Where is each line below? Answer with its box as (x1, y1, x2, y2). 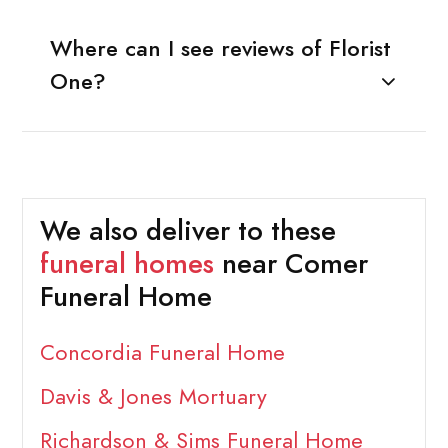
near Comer (213, 245, 368, 284)
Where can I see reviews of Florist (49, 32, 391, 64)
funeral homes (39, 245, 214, 284)
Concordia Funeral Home (39, 337, 285, 369)
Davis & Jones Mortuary (39, 381, 267, 413)
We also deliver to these (39, 212, 336, 251)
